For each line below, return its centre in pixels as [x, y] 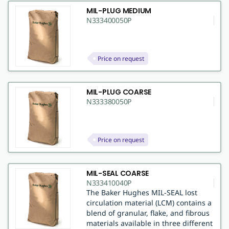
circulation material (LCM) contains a [149, 202]
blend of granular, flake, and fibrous [148, 213]
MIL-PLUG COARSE [119, 92]
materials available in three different [149, 223]
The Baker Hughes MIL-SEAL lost [142, 192]
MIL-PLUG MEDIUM [119, 10]
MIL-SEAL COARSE [118, 173]
